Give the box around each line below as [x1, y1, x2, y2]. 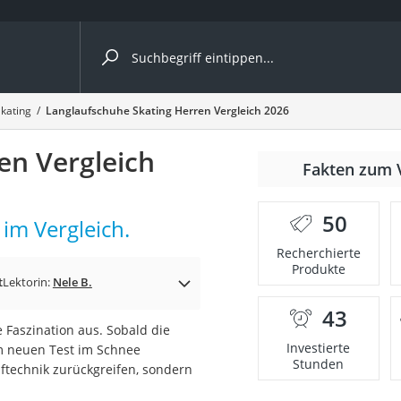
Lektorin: [2, 274, 53, 290]
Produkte [291, 260, 346, 277]
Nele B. [52, 274, 92, 290]
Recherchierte [276, 244, 361, 261]
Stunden [293, 355, 345, 372]
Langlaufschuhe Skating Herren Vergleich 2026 [45, 103, 289, 118]
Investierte [286, 339, 351, 356]
